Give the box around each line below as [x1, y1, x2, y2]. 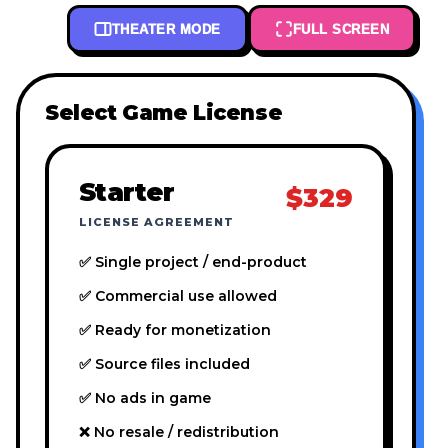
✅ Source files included [79, 355, 250, 374]
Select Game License [45, 100, 283, 126]
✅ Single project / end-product [79, 253, 307, 272]
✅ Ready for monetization [79, 321, 271, 340]
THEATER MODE [111, 21, 221, 37]
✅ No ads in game [79, 389, 211, 408]
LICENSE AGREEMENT [79, 215, 234, 230]
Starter [79, 176, 175, 208]
